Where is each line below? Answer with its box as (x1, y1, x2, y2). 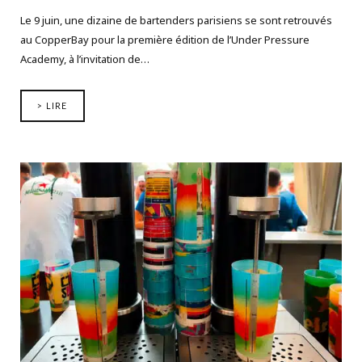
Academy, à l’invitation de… (20, 51, 149, 66)
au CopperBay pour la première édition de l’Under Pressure (20, 32, 309, 47)
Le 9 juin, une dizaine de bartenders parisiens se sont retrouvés (20, 12, 332, 27)
